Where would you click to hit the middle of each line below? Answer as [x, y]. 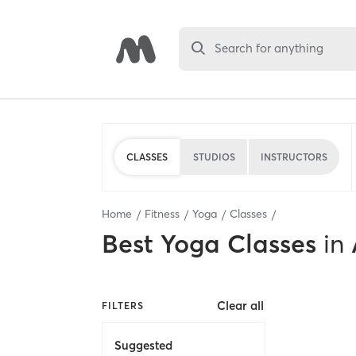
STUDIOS [214, 157]
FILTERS [123, 305]
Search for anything [269, 48]
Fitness [162, 214]
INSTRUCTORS [294, 157]
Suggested [143, 345]
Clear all [241, 306]
